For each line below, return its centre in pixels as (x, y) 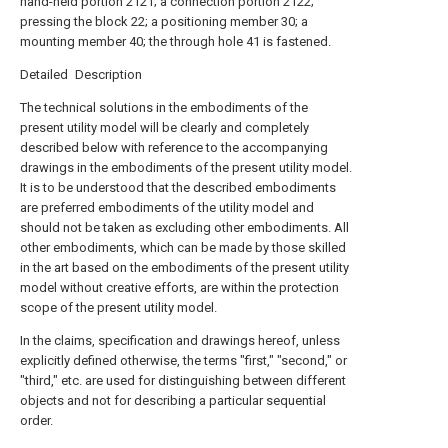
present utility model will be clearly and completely (164, 127)
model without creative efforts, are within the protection (179, 287)
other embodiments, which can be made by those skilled (183, 247)
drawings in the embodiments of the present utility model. (186, 167)
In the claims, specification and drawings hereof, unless (180, 340)
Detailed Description (81, 74)
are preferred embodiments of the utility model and (167, 207)
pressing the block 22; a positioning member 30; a (164, 21)
